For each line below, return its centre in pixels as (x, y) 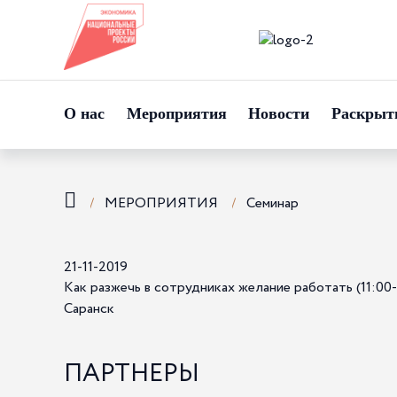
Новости (279, 113)
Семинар (272, 203)
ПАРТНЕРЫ (132, 374)
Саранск (89, 309)
